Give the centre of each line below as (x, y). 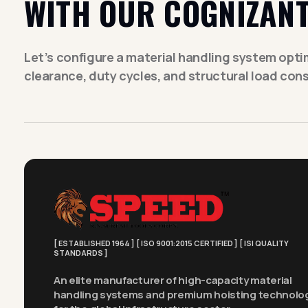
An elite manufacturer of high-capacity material (173, 280)
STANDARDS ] (80, 253)
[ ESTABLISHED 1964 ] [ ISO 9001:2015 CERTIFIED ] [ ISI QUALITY (171, 243)
